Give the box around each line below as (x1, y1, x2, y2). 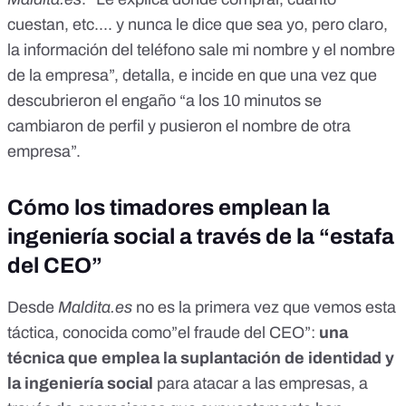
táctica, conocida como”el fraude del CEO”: (7, 323, 319, 342)
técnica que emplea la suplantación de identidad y (7, 348, 394, 367)
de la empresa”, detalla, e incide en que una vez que (7, 65, 377, 84)
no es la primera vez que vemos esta (136, 297, 396, 316)
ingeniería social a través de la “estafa (7, 224, 394, 248)
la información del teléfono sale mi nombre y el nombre (7, 40, 395, 59)
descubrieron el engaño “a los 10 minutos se (7, 91, 322, 110)
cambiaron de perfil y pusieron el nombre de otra (7, 116, 351, 135)
